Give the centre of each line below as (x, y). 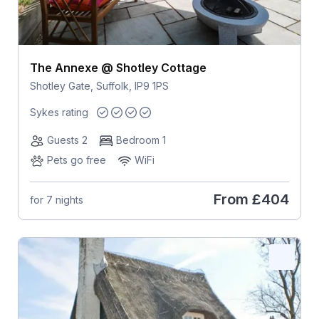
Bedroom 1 (141, 140)
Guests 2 (67, 140)
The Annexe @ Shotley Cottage (118, 67)
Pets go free (76, 160)
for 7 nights (56, 199)
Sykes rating (59, 113)
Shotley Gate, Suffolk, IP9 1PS (99, 85)
